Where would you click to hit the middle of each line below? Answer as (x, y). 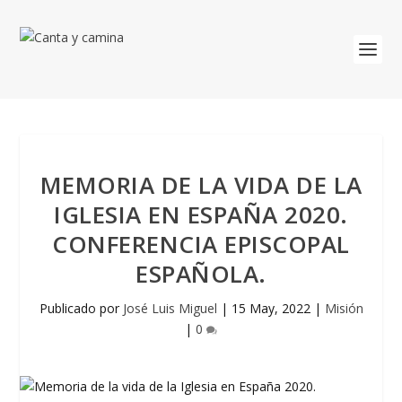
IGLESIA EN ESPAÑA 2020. (201, 214)
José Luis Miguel (170, 308)
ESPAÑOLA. (201, 274)
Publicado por (81, 308)
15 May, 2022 (271, 308)
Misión (344, 308)
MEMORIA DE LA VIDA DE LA (201, 185)
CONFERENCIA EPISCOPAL (201, 244)
